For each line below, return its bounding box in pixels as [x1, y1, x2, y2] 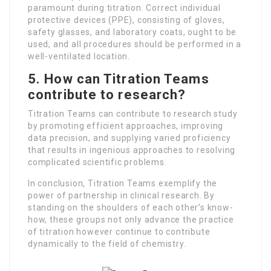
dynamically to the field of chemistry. [28, 239, 186, 249]
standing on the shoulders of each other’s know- [28, 203, 233, 213]
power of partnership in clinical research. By [28, 191, 215, 201]
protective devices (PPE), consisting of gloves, [28, 15, 225, 25]
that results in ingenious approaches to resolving [28, 145, 236, 155]
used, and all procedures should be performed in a [28, 39, 242, 50]
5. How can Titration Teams [28, 71, 209, 87]
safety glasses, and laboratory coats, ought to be [28, 27, 237, 38]
